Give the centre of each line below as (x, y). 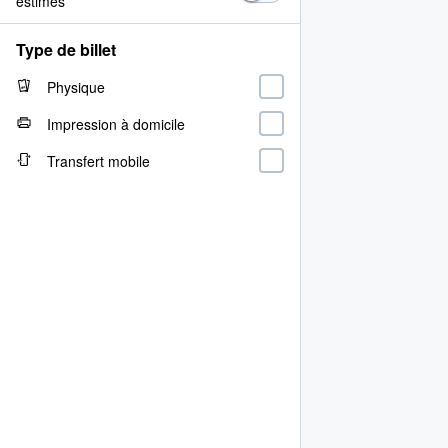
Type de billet (66, 49)
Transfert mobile (98, 160)
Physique (76, 86)
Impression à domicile (116, 123)
